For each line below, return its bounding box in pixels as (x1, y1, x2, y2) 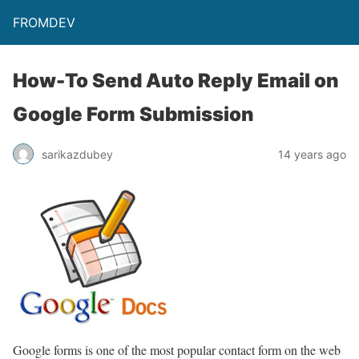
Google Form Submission (13, 103, 254, 126)
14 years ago (278, 147, 346, 161)
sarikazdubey (42, 147, 113, 161)
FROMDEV (13, 14, 75, 30)
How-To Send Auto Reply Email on (13, 69, 339, 92)
